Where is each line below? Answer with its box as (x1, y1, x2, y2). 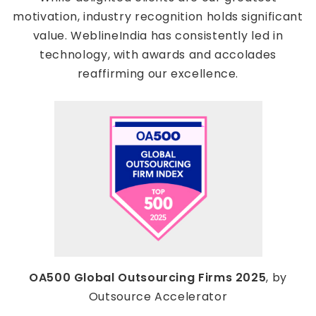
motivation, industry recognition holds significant (13, 8, 303, 25)
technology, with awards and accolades (39, 47, 276, 63)
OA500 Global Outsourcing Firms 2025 (29, 269, 267, 286)
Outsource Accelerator (88, 288, 228, 305)
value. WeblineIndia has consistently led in (32, 28, 284, 44)
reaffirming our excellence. (77, 66, 239, 83)
